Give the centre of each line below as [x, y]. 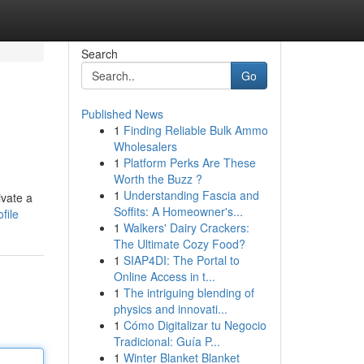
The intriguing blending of [188, 292]
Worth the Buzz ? [158, 179]
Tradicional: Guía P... [167, 341]
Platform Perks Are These [189, 162]
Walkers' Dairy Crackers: [186, 227]
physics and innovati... [170, 309]
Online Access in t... [164, 276]
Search [99, 54]
